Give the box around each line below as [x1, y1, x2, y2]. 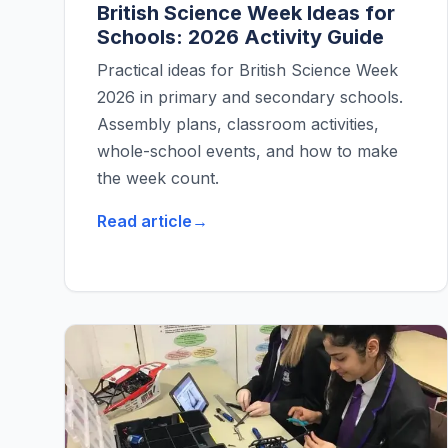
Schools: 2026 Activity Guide [97, 25, 384, 50]
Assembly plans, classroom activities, [97, 114, 379, 135]
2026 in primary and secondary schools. [97, 87, 403, 108]
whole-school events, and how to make [97, 141, 398, 162]
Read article [97, 211, 192, 232]
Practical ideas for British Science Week [97, 60, 398, 81]
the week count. [97, 168, 219, 189]
